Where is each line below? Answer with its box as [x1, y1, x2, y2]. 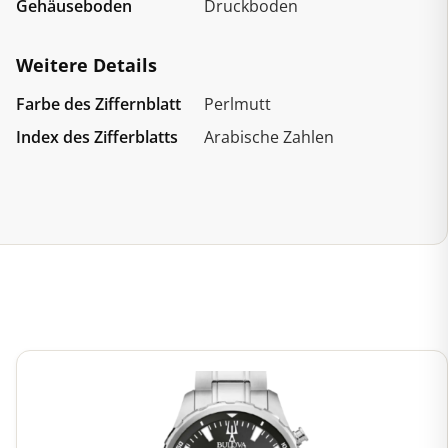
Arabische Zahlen [204, 126, 335, 149]
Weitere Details [15, 53, 157, 78]
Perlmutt [204, 93, 272, 116]
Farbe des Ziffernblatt [15, 93, 181, 116]
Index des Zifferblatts [15, 126, 178, 149]
